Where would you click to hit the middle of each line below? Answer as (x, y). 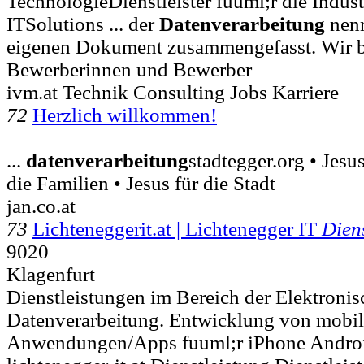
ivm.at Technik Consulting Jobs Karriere (173, 92)
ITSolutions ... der (83, 24)
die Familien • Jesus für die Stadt (141, 183)
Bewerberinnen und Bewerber (129, 69)
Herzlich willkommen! (125, 115)
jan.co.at (41, 206)
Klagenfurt (51, 274)
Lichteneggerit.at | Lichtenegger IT (177, 228)
